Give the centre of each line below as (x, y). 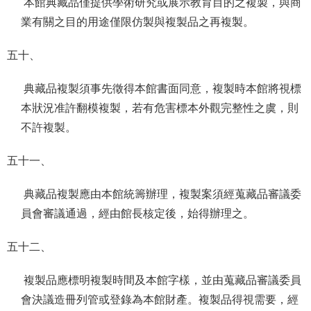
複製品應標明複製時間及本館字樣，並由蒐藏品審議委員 (161, 280)
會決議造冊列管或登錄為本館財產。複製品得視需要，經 (160, 300)
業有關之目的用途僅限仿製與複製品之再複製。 (139, 22)
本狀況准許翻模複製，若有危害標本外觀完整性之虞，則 (160, 108)
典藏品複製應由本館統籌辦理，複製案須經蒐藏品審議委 (161, 194)
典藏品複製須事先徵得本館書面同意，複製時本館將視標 (161, 89)
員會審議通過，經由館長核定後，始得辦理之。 (139, 213)
